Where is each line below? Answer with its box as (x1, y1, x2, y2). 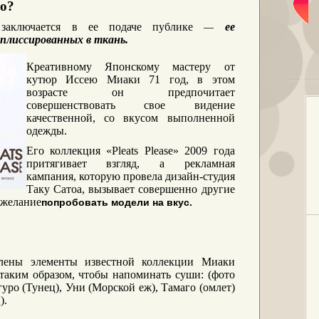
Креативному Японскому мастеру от (26, 61, 235, 73)
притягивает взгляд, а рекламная (26, 157, 235, 169)
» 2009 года (172, 145, 235, 157)
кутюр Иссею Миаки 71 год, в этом (26, 73, 235, 85)
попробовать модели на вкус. (41, 197, 192, 208)
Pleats (112, 145, 139, 157)
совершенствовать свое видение (26, 99, 235, 111)
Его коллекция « (26, 145, 113, 157)
